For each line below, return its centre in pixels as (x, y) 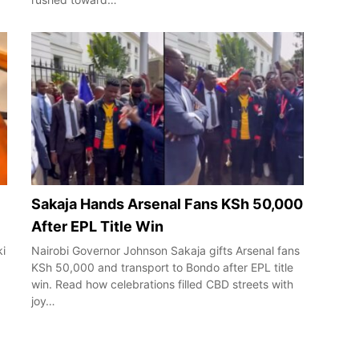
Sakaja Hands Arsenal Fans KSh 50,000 (167, 204)
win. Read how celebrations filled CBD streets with (162, 284)
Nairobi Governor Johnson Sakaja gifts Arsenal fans (165, 251)
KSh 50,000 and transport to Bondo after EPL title (162, 268)
